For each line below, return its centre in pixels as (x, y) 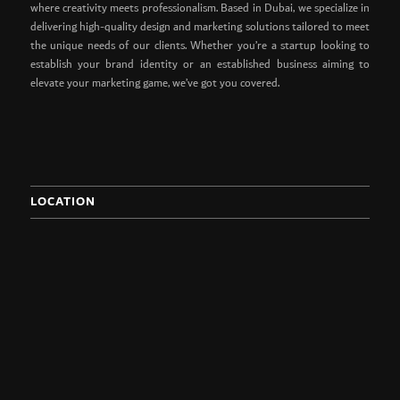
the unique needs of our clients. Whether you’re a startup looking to (200, 46)
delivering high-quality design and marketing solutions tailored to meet (200, 28)
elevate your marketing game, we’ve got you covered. (154, 84)
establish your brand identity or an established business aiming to (200, 65)
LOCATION (62, 201)
